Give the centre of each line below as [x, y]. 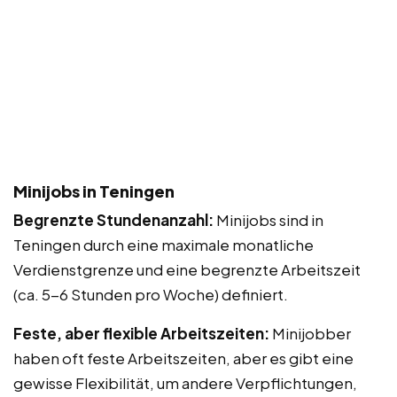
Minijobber [310, 334]
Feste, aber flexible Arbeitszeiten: [141, 334]
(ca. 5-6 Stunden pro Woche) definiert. [151, 295]
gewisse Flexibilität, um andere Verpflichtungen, [185, 383]
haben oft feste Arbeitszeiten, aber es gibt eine [183, 358]
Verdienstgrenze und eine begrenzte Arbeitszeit [187, 270]
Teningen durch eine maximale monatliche [163, 245]
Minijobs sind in [269, 220]
